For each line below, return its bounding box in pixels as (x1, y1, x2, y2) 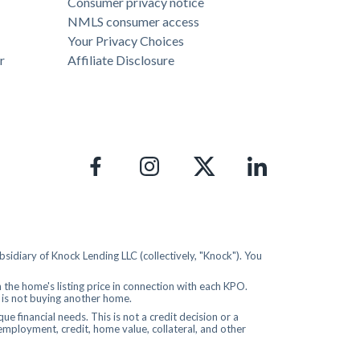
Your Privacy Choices (67, 33, 184, 49)
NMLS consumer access (67, 14, 199, 30)
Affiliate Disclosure (67, 52, 174, 68)
